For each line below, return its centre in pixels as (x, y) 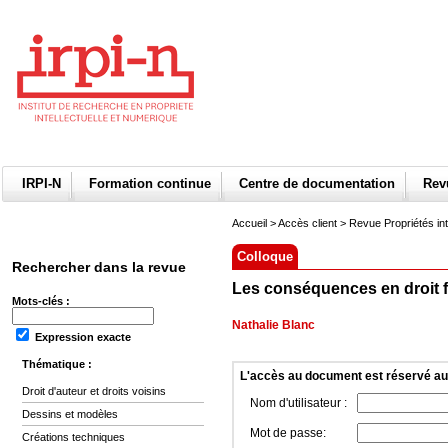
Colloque (265, 256)
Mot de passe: (288, 433)
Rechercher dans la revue (99, 267)
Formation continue (150, 183)
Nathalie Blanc (273, 325)
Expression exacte (83, 337)
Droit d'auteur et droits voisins (94, 391)
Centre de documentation (317, 183)
